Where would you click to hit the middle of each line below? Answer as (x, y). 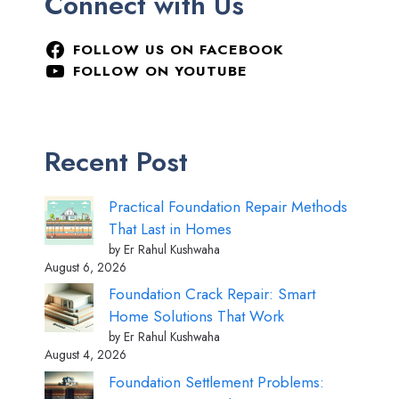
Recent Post (116, 161)
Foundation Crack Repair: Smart (212, 294)
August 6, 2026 (85, 267)
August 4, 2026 (85, 355)
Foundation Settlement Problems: (216, 382)
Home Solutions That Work (196, 317)
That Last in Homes (170, 228)
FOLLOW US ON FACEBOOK (178, 49)
